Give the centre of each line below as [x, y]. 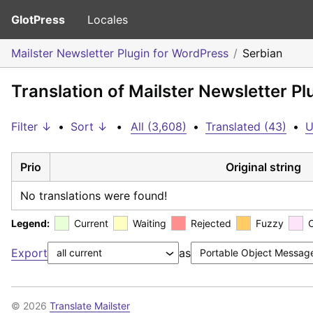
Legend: [30, 223]
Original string [263, 167]
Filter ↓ [31, 126]
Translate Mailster [90, 305]
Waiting [150, 223]
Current [91, 223]
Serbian [262, 53]
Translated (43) [246, 126]
